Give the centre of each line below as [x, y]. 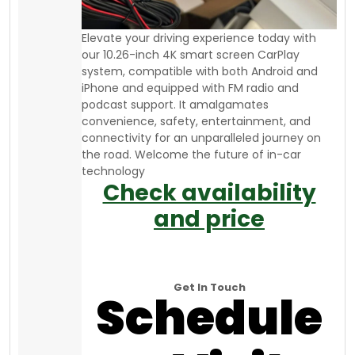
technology [113, 171]
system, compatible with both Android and [200, 71]
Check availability [209, 193]
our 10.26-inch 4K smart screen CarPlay [191, 54]
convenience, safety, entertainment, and [196, 121]
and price [209, 219]
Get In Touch [209, 287]
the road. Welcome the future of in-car [191, 154]
